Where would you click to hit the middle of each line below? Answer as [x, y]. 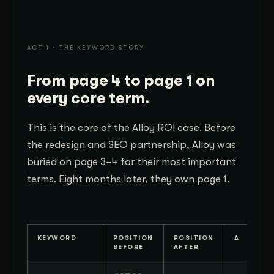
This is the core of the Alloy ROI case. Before [131, 127]
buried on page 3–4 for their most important [131, 161]
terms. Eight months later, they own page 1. [128, 179]
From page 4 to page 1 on [121, 80]
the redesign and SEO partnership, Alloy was [131, 144]
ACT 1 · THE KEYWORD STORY [86, 47]
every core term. [88, 98]
